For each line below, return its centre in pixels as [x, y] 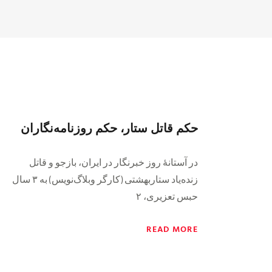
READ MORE [172, 228]
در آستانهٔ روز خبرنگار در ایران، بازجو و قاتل [114, 161]
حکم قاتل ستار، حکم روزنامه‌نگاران [109, 127]
